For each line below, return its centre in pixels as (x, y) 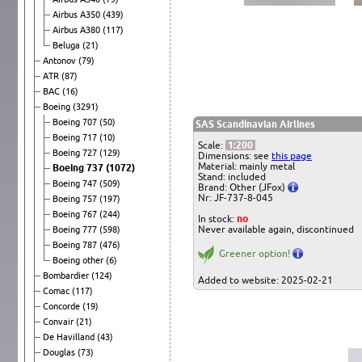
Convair (59, 321)
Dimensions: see (235, 155)
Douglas (60, 352)
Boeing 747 (76, 183)
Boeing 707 (76, 122)
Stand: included (232, 176)
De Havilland (70, 337)
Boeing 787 (76, 244)
